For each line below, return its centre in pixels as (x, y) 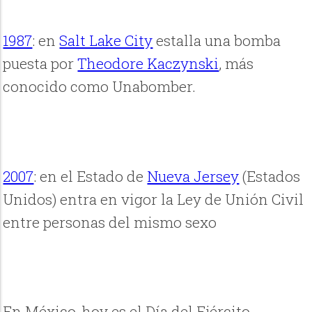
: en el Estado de (91, 176)
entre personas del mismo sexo (110, 222)
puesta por (40, 64)
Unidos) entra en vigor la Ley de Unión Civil (154, 199)
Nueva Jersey (193, 176)
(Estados (270, 176)
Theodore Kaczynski (148, 64)
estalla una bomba (217, 41)
